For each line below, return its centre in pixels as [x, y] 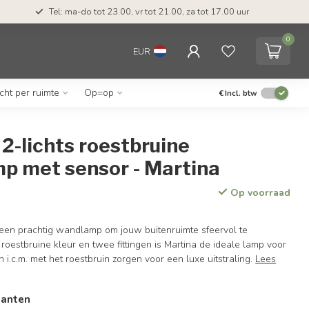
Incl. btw [241, 93]
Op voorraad [259, 193]
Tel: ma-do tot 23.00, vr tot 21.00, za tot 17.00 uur [149, 12]
